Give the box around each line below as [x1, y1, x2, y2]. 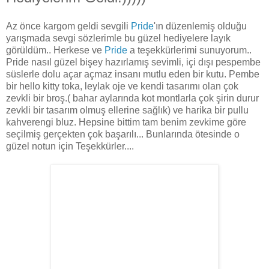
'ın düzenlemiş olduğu [154, 21, 247, 32]
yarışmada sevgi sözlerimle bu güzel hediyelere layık [6, 33, 231, 44]
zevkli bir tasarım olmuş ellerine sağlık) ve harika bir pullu [6, 105, 249, 116]
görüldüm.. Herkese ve [6, 45, 104, 56]
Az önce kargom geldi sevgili [6, 21, 131, 32]
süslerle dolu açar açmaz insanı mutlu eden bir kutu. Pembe [6, 69, 259, 80]
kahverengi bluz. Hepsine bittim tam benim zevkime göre [6, 117, 246, 128]
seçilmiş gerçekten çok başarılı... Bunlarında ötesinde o [6, 129, 240, 140]
